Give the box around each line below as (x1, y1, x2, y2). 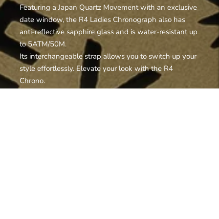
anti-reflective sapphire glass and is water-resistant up (20, 27, 197, 37)
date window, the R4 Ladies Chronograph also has (20, 15, 185, 25)
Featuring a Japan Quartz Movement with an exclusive (20, 2, 197, 13)
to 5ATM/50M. (20, 39, 66, 49)
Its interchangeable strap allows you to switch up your (20, 51, 197, 62)
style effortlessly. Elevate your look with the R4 (20, 64, 173, 74)
